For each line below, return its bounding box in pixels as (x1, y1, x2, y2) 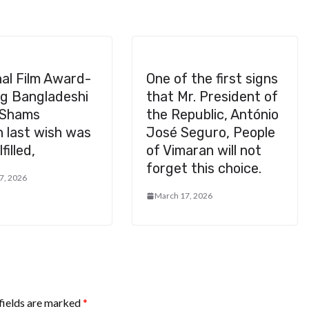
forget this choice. (146, 160, 261, 177)
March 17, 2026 (154, 190, 212, 201)
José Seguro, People (146, 124, 275, 141)
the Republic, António (146, 106, 279, 123)
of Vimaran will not (146, 142, 261, 159)
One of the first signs (146, 70, 278, 88)
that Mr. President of (146, 88, 278, 106)
